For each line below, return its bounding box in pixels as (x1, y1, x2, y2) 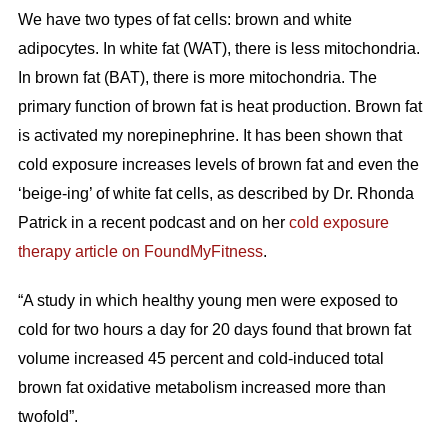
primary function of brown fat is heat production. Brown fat (17, 98, 422, 116)
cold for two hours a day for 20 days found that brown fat (17, 321, 411, 339)
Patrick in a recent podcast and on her (17, 214, 289, 232)
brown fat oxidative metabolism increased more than (17, 379, 386, 397)
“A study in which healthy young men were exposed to (17, 292, 398, 310)
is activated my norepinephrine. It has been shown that (17, 127, 402, 145)
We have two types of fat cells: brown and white (17, 11, 352, 29)
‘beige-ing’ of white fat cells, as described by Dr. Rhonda (17, 185, 414, 203)
